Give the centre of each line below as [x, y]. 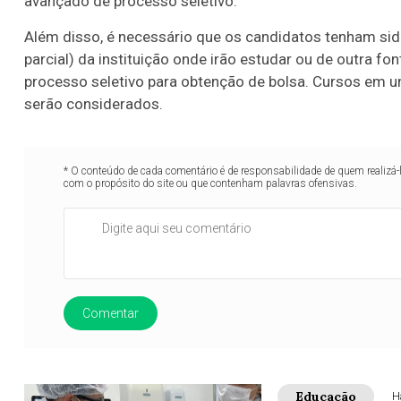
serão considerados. [94, 104]
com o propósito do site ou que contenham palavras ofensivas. [211, 184]
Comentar [111, 314]
